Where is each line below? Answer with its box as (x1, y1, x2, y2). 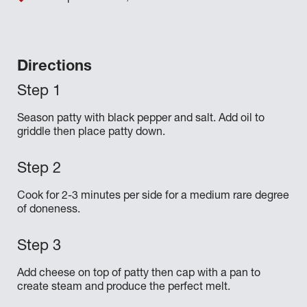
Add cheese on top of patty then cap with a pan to (17, 269, 260, 280)
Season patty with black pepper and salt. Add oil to (17, 114, 265, 125)
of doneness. (17, 205, 80, 216)
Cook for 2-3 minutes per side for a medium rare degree (17, 191, 289, 202)
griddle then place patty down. (17, 127, 165, 138)
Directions (17, 60, 92, 75)
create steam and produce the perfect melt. (17, 282, 230, 293)
